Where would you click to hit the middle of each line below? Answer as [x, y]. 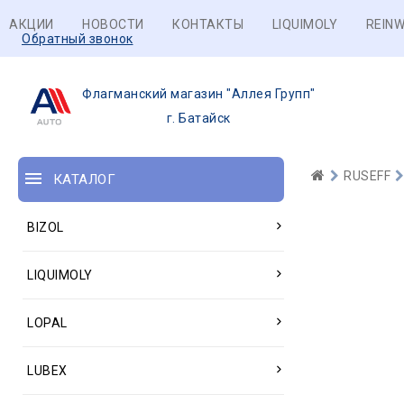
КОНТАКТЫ [208, 24]
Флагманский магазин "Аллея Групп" [199, 94]
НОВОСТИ [113, 24]
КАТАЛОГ [84, 179]
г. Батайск [198, 118]
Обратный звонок [78, 39]
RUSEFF [367, 176]
